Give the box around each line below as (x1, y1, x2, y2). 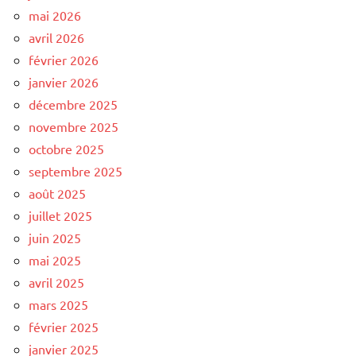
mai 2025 (29, 251, 81, 268)
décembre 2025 (29, 95, 118, 112)
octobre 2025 (29, 140, 104, 157)
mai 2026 (29, 6, 81, 23)
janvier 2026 (29, 73, 99, 90)
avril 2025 (29, 273, 84, 290)
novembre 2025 (29, 118, 118, 134)
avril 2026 (29, 29, 84, 45)
